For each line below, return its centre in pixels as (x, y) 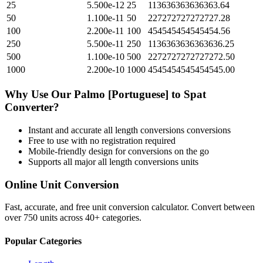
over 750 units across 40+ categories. (73, 218)
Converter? (32, 107)
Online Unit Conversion (62, 184)
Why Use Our (39, 95)
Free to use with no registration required (102, 140)
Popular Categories (43, 241)
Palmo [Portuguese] (121, 95)
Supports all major (63, 161)
